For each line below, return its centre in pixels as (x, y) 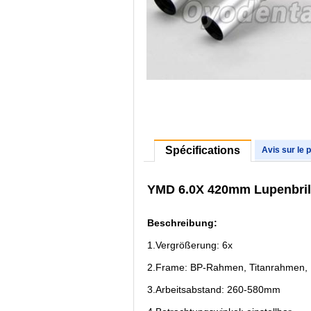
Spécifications (203, 150)
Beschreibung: (182, 222)
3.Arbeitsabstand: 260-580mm (214, 289)
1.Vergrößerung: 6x (190, 245)
